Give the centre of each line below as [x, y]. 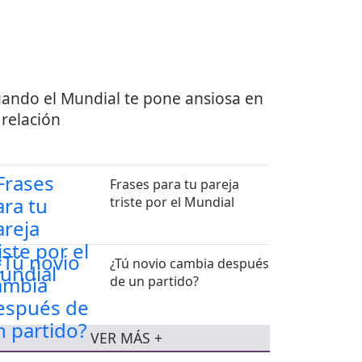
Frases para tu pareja [175, 184]
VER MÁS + [126, 338]
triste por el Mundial [173, 202]
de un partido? [155, 281]
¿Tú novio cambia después [190, 263]
